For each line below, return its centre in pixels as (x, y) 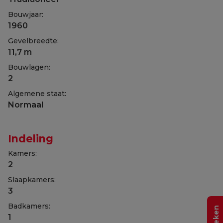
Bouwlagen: (29, 67)
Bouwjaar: (26, 15)
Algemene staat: (37, 94)
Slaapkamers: (32, 180)
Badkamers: (29, 206)
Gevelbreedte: (33, 41)
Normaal (26, 105)
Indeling (31, 139)
